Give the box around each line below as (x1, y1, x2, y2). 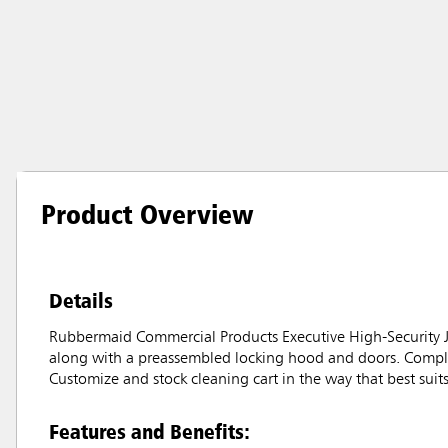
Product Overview (41, 197, 254, 232)
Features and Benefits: (49, 418, 250, 445)
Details (49, 287, 113, 314)
